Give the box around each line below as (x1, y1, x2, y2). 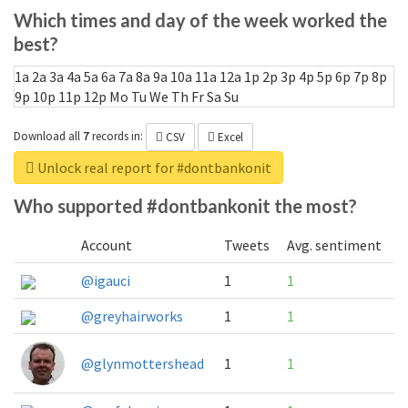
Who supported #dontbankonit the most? (14, 194, 357, 217)
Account (81, 235, 132, 254)
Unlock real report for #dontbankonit (35, 158, 271, 177)
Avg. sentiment (287, 235, 382, 254)
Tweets (224, 235, 270, 254)
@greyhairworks (81, 306, 183, 325)
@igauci (81, 270, 130, 290)
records (89, 128, 131, 145)
